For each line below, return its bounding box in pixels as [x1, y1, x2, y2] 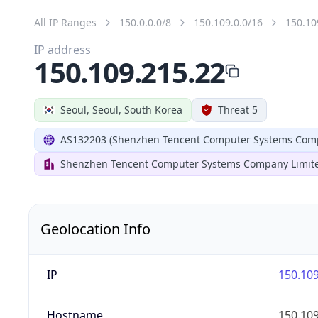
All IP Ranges [34, 15, 97, 29]
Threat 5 [218, 102, 258, 116]
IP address [34, 41, 91, 57]
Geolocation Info [40, 219, 150, 238]
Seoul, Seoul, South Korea [60, 102, 182, 116]
